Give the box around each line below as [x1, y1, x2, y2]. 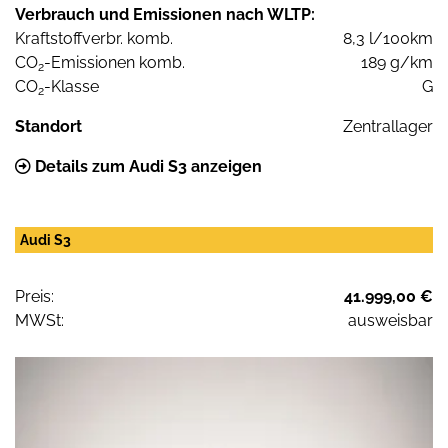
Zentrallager [343, 117, 433, 137]
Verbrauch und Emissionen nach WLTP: [15, 5, 315, 25]
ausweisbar [348, 311, 433, 331]
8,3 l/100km [343, 29, 433, 49]
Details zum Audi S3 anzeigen [31, 157, 262, 177]
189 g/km [361, 53, 433, 73]
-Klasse [44, 77, 99, 97]
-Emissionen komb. [44, 53, 185, 73]
